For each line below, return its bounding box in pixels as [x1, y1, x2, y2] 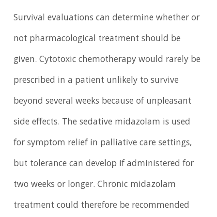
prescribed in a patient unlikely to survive [14, 73, 179, 88]
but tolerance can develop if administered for [14, 156, 194, 171]
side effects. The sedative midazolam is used [14, 115, 191, 130]
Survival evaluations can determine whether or [14, 11, 200, 26]
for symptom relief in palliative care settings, [14, 136, 192, 151]
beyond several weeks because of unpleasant [14, 94, 192, 109]
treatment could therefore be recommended [14, 198, 190, 213]
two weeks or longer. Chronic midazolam [14, 177, 176, 192]
